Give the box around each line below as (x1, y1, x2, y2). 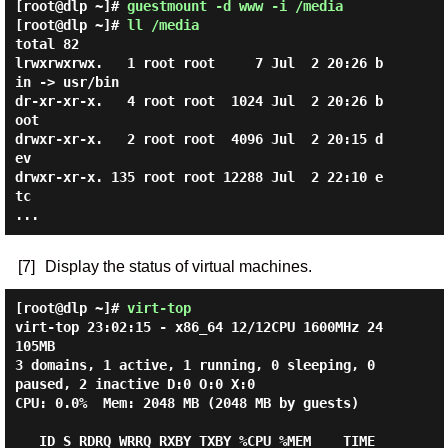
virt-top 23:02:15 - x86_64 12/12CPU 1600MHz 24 (14, 319, 383, 335)
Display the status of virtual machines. (44, 258, 312, 275)
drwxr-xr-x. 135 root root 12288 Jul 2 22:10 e (14, 169, 383, 185)
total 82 (14, 36, 79, 52)
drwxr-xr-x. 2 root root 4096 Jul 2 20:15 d (14, 131, 383, 147)
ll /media (126, 17, 199, 33)
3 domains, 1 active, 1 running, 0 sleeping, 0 (14, 357, 375, 373)
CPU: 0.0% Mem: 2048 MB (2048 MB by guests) (14, 395, 359, 411)
